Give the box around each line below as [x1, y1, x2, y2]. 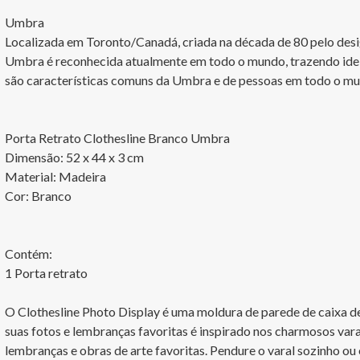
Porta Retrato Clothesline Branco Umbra [5, 130, 230, 145]
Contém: [5, 246, 52, 261]
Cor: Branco [5, 188, 72, 203]
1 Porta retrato [5, 265, 88, 280]
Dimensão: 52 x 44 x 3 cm [5, 149, 144, 165]
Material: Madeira [5, 169, 106, 184]
